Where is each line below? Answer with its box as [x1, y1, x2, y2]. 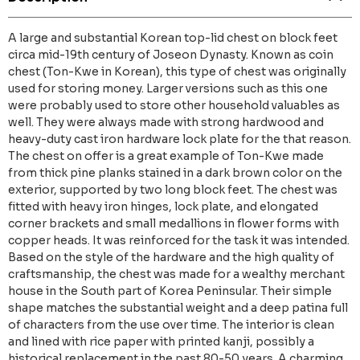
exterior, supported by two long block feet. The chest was [8, 182, 337, 198]
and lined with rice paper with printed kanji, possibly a [8, 334, 314, 350]
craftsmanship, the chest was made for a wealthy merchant [8, 267, 345, 282]
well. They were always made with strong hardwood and [8, 115, 324, 130]
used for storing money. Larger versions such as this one [8, 81, 328, 96]
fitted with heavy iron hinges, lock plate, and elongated [8, 199, 318, 215]
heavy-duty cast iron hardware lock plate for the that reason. [8, 132, 351, 147]
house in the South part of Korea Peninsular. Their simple [8, 284, 332, 299]
